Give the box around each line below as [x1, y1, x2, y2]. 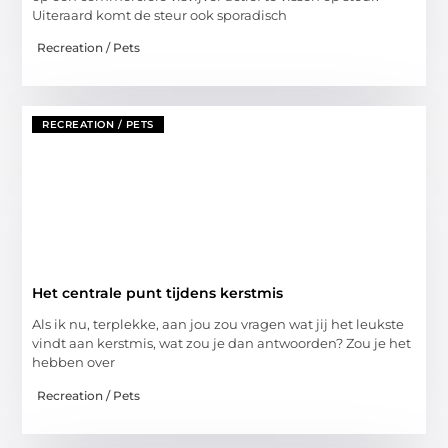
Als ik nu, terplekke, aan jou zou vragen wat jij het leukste [32, 316, 405, 333]
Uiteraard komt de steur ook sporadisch [32, 6, 288, 23]
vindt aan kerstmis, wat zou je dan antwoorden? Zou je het [32, 335, 412, 352]
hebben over [32, 354, 116, 371]
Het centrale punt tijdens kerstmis [32, 284, 284, 303]
